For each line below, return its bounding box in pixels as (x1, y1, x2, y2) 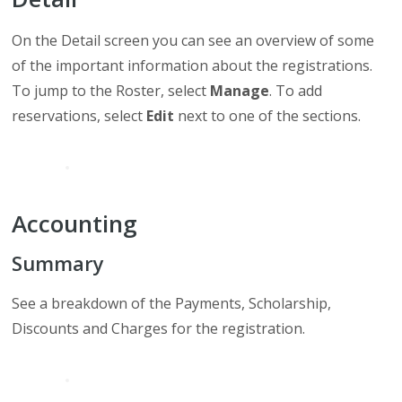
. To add (269, 81, 323, 100)
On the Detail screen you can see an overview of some (12, 31, 375, 50)
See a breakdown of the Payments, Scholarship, (12, 293, 332, 313)
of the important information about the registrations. (12, 56, 373, 75)
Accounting (12, 207, 138, 240)
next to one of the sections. (174, 106, 362, 126)
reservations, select (12, 106, 147, 126)
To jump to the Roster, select (12, 81, 211, 100)
